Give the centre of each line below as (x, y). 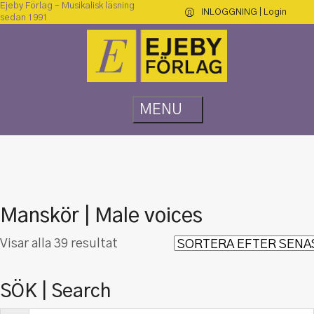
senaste (140, 275)
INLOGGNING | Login (244, 12)
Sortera (139, 243)
